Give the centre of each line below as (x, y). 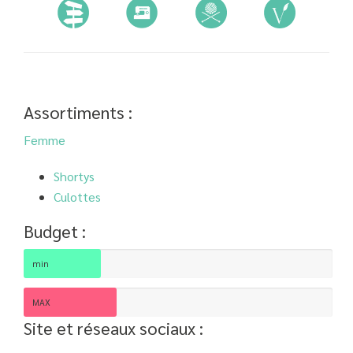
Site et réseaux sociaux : (113, 328)
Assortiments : (78, 112)
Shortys (74, 176)
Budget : (55, 231)
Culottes (77, 197)
